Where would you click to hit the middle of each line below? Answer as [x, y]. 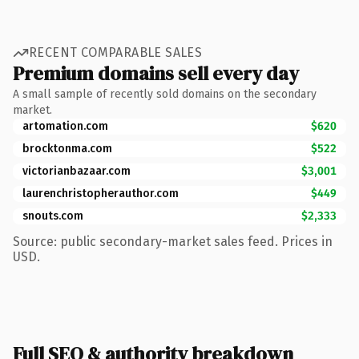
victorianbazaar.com [77, 171]
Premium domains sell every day [156, 73]
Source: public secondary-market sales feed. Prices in [173, 241]
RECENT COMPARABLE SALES [116, 52]
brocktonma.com [67, 148]
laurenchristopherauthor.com [101, 193]
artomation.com [65, 126]
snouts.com [53, 216]
